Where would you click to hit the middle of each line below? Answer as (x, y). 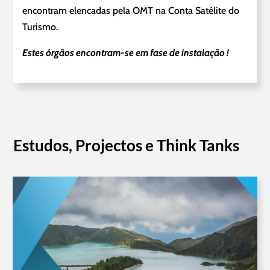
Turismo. (40, 27)
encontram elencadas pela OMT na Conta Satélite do (131, 11)
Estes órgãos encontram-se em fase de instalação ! (126, 53)
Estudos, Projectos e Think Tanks (127, 146)
